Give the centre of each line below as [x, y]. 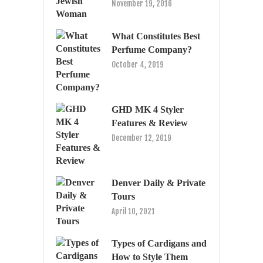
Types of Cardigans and [159, 243]
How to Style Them [150, 257]
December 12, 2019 [141, 138]
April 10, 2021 [133, 211]
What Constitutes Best [156, 36]
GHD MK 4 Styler [148, 109]
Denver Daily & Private [159, 183]
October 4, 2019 [138, 64]
